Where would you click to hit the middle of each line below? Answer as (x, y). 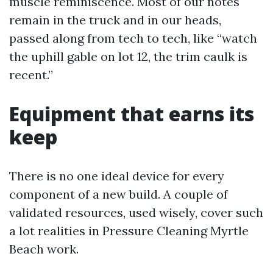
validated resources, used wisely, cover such (136, 212)
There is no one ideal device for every (117, 176)
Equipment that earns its (132, 114)
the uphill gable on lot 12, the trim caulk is (128, 56)
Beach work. (44, 249)
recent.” (31, 75)
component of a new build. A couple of (119, 194)
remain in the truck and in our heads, (115, 20)
